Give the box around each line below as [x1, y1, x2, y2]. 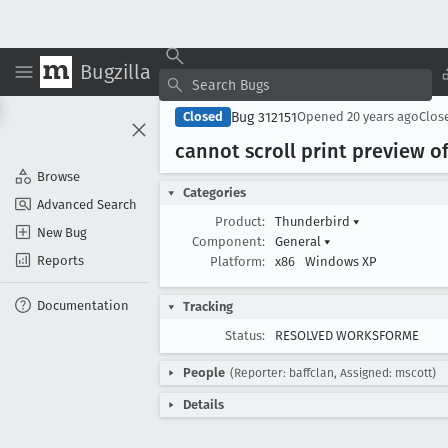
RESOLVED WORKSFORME [275, 328, 419, 343]
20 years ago [347, 109, 419, 124]
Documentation [37, 297, 129, 313]
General [275, 234, 324, 249]
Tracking [183, 299, 233, 314]
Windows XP [305, 254, 377, 269]
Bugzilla [80, 59, 151, 84]
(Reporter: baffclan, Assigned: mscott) [230, 366, 436, 380]
